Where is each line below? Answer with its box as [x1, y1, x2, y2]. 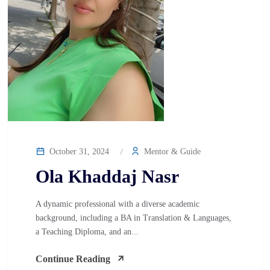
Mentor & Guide [142, 147, 201, 156]
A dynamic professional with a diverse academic [36, 199, 199, 209]
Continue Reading [36, 254, 110, 264]
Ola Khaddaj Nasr [36, 166, 179, 186]
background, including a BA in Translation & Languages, [36, 213, 231, 222]
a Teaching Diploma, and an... [36, 227, 139, 236]
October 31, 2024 [47, 147, 109, 156]
